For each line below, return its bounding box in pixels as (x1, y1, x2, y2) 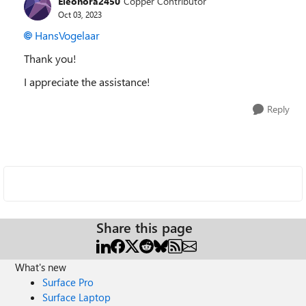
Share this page (96, 218, 193, 236)
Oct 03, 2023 (58, 8, 102, 20)
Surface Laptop (42, 290, 111, 304)
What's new (15, 260, 67, 274)
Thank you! (24, 51, 76, 66)
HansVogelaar (35, 28, 100, 42)
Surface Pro (42, 275, 94, 289)
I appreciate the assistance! (24, 74, 150, 89)
